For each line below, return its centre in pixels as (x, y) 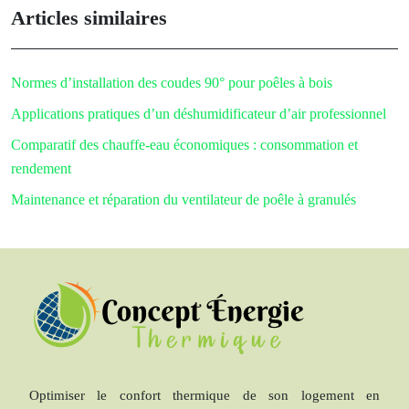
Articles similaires (89, 17)
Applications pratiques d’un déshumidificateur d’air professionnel (199, 113)
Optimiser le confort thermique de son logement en (204, 395)
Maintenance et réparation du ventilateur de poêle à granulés (184, 199)
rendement (41, 168)
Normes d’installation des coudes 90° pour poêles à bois (172, 82)
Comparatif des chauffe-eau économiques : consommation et (184, 144)
